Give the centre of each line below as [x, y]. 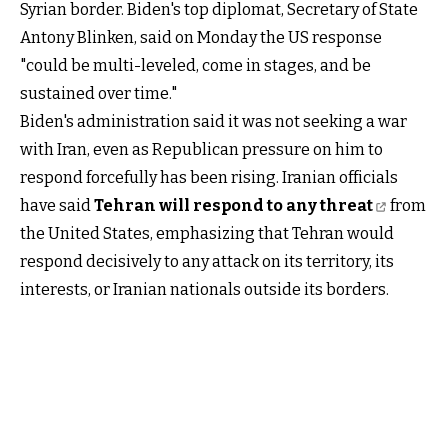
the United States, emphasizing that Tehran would [207, 233]
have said [57, 205]
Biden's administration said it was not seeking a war [213, 121]
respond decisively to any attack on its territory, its [207, 261]
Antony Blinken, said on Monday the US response [201, 37]
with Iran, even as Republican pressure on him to [201, 149]
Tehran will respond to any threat [233, 205]
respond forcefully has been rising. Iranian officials [209, 177]
